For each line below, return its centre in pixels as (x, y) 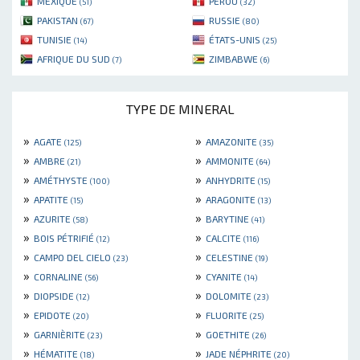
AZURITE (53, 219)
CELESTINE (231, 258)
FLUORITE (228, 315)
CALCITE (225, 238)
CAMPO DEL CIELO (74, 258)
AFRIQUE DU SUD (75, 59)
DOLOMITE (230, 296)
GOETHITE (229, 335)
